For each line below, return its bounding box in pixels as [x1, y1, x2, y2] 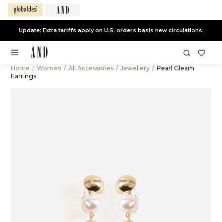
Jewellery [120, 64, 151, 72]
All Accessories [68, 64, 115, 72]
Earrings [10, 72, 36, 80]
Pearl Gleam [155, 64, 194, 72]
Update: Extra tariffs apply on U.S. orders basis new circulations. [18, 26, 204, 34]
